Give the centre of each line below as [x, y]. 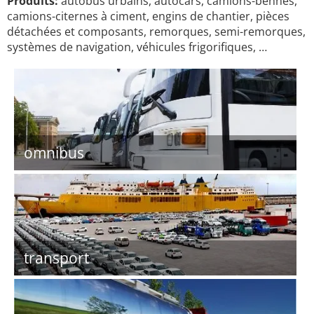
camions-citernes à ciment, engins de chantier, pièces [148, 16]
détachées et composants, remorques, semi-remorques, [156, 32]
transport [56, 258]
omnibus [54, 153]
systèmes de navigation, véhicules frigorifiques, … [137, 47]
